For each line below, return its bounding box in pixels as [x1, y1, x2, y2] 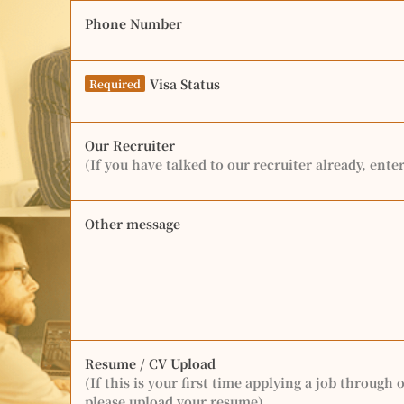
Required [89, 75, 141, 91]
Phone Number [85, 14, 182, 32]
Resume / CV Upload [85, 353, 216, 372]
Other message [85, 214, 180, 233]
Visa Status [150, 74, 220, 93]
